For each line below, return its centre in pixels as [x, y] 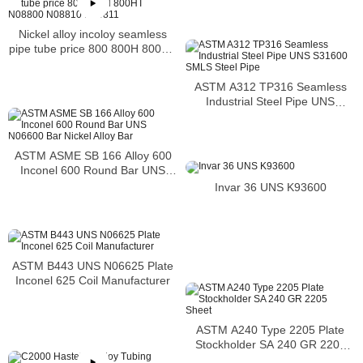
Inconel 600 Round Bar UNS [93, 171]
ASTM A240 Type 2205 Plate [270, 330]
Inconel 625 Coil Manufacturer [93, 281]
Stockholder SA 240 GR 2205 [270, 345]
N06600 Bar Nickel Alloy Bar [93, 185]
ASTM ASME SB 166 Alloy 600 [93, 156]
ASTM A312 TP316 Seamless [270, 87]
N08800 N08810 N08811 [93, 64]
